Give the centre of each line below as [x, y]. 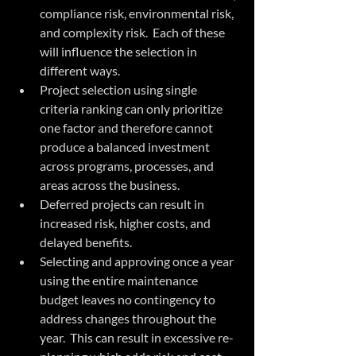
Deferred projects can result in [123, 204]
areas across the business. [112, 185]
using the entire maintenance [120, 281]
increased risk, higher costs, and [126, 223]
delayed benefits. [88, 242]
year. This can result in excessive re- [137, 338]
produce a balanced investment [126, 147]
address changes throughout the [129, 319]
